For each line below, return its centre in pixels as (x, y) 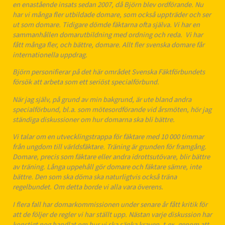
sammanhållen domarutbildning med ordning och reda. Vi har (108, 35)
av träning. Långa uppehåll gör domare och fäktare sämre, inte (107, 167)
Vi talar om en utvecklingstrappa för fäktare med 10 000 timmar (108, 137)
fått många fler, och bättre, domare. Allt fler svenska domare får (108, 45)
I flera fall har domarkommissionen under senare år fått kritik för (110, 205)
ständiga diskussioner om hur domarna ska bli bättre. (94, 120)
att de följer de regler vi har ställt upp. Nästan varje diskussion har (112, 215)
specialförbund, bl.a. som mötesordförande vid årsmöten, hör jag (112, 109)
